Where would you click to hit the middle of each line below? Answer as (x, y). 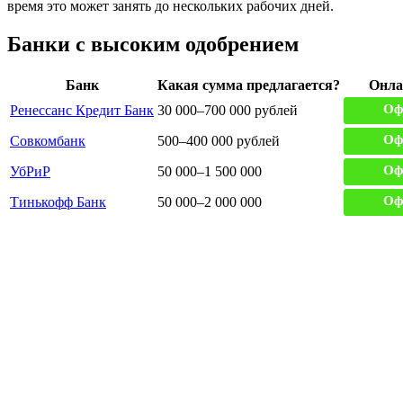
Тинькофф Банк (58, 201)
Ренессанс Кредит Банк (82, 110)
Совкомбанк (48, 140)
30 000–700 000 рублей (228, 110)
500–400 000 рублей (219, 140)
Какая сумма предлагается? (249, 85)
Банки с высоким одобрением (153, 44)
